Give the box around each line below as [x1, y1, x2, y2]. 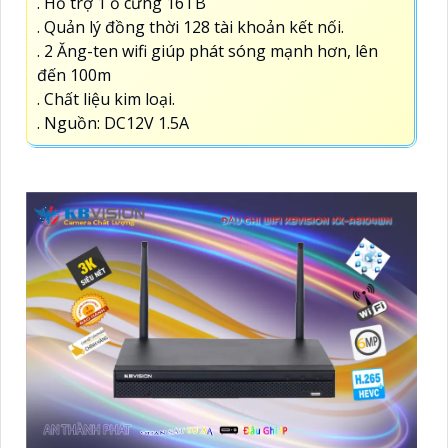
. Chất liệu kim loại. [37, 88, 175, 111]
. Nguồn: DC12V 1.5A [37, 112, 189, 135]
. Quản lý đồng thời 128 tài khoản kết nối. [37, 16, 344, 39]
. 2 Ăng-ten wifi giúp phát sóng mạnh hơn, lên [37, 40, 378, 63]
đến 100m [37, 64, 111, 87]
